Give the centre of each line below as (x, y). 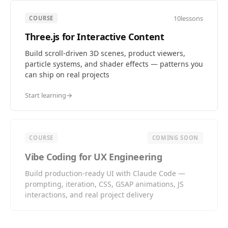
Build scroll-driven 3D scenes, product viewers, (105, 53)
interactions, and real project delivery (89, 195)
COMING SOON (175, 138)
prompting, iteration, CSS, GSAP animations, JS (104, 184)
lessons (192, 18)
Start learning (46, 95)
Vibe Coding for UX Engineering (94, 157)
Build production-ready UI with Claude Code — (105, 173)
